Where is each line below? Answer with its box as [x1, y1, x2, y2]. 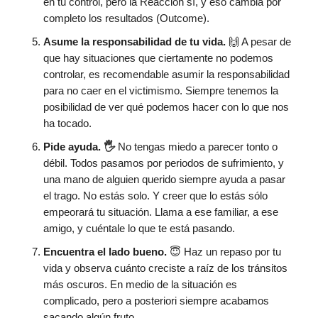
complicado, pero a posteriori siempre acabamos [43, 294, 269, 307]
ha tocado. [43, 116, 92, 129]
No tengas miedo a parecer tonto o [115, 140, 278, 153]
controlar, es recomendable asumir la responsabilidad [43, 67, 290, 80]
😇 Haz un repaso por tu [170, 245, 281, 258]
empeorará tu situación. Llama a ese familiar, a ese [43, 205, 278, 218]
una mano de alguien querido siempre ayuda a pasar [43, 172, 285, 185]
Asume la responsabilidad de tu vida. [43, 35, 229, 48]
